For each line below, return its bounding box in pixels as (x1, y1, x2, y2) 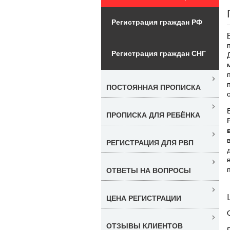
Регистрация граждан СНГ (111, 49, 206, 57)
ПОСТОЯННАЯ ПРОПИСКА (106, 83, 201, 91)
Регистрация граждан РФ (111, 17, 202, 26)
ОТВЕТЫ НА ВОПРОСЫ (106, 166, 191, 175)
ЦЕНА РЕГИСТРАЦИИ (106, 194, 181, 202)
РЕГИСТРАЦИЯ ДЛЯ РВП (106, 138, 194, 147)
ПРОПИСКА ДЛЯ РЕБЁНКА (106, 110, 200, 119)
